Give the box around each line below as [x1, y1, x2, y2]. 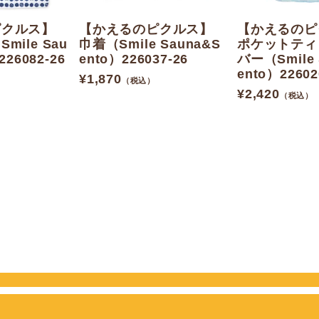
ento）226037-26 [79, 52, 189, 67]
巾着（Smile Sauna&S [79, 37, 221, 52]
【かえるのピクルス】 [79, 22, 213, 37]
